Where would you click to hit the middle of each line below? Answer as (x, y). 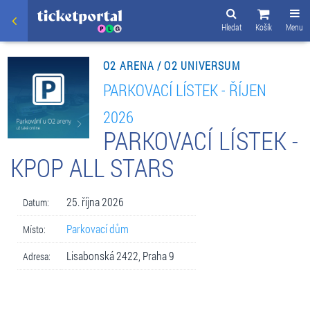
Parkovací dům (98, 228)
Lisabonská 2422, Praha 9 (120, 255)
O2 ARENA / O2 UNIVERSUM (172, 65)
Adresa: (37, 256)
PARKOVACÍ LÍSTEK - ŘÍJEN (185, 89)
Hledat (231, 27)
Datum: (36, 202)
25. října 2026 (95, 201)
